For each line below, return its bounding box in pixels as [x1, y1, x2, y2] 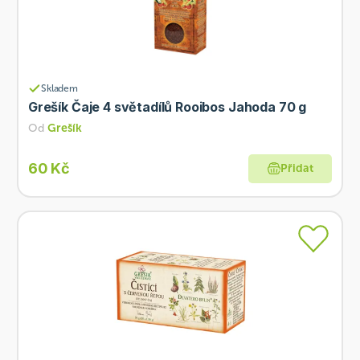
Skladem [40, 82, 79, 94]
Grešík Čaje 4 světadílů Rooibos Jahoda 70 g [27, 98, 307, 115]
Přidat [280, 162, 313, 176]
